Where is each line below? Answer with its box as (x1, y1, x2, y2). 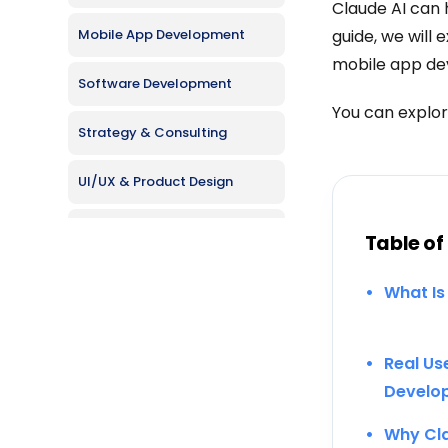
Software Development (78, 74, 232, 93)
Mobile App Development (78, 25, 245, 44)
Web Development (78, 221, 200, 240)
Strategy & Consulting (78, 123, 227, 142)
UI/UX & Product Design (78, 172, 233, 191)
